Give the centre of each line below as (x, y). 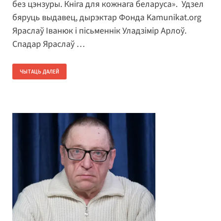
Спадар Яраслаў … (49, 44)
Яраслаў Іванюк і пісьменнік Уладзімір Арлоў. (100, 31)
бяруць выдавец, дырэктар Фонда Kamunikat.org (107, 18)
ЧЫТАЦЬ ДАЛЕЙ (39, 72)
